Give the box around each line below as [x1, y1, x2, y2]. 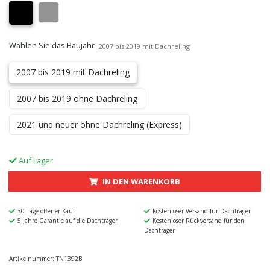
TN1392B [56, 254, 82, 263]
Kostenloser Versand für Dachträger [152, 206, 251, 215]
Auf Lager [17, 154, 53, 166]
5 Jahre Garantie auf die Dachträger [17, 216, 118, 225]
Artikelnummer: [9, 254, 54, 263]
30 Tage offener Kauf [17, 206, 75, 215]
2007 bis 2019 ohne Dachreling [17, 92, 137, 104]
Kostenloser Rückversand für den [152, 216, 245, 225]
